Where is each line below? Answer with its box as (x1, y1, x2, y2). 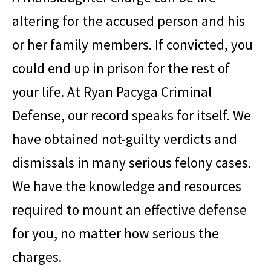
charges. (12, 247, 62, 266)
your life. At (12, 82, 83, 100)
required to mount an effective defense (12, 200, 247, 218)
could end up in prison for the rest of (12, 59, 230, 77)
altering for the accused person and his (12, 11, 245, 30)
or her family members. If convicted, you (12, 35, 253, 53)
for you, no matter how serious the (12, 224, 219, 242)
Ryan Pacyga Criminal (83, 82, 212, 100)
